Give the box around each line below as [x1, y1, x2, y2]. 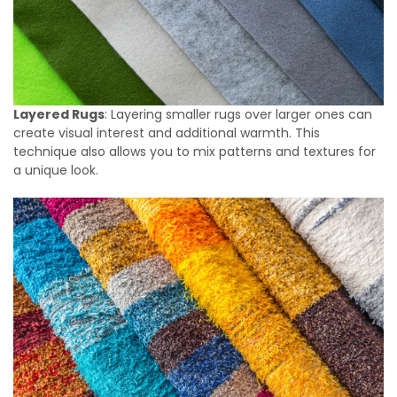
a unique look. [13, 161, 98, 180]
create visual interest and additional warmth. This [13, 124, 320, 143]
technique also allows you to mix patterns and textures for [13, 143, 376, 161]
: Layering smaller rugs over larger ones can [105, 105, 372, 124]
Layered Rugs [13, 105, 105, 124]
